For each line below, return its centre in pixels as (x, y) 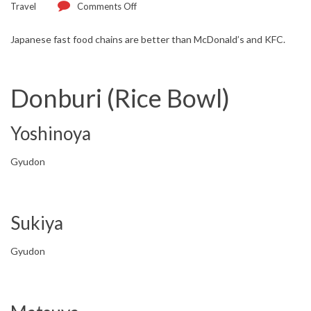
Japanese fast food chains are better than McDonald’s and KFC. (148, 39)
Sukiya (37, 223)
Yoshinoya (51, 133)
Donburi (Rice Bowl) (120, 98)
